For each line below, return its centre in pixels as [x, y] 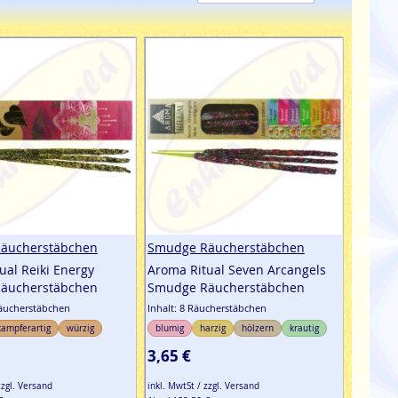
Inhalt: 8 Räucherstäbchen [207, 308]
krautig [304, 329]
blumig [169, 329]
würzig [80, 329]
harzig [212, 329]
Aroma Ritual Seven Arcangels [236, 270]
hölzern [257, 329]
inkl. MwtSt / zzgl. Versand [203, 386]
